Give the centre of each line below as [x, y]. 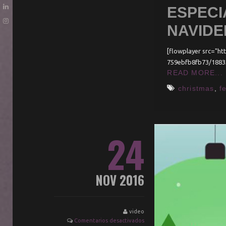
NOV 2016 [120, 180]
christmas [196, 88]
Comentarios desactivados [109, 220]
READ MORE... [195, 72]
